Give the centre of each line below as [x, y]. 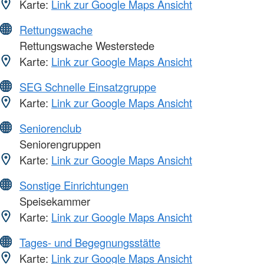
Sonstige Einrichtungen [74, 185]
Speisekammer [53, 201]
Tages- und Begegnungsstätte [90, 242]
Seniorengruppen [59, 144]
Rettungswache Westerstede [85, 46]
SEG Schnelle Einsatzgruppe [88, 87]
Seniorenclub [50, 128]
